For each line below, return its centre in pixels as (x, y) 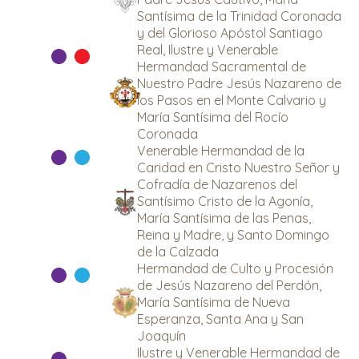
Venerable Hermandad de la (221, 151)
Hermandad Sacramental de (222, 67)
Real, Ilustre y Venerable (208, 50)
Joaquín (161, 336)
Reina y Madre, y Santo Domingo (233, 235)
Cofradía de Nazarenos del (217, 184)
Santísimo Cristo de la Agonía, (225, 201)
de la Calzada (178, 252)
